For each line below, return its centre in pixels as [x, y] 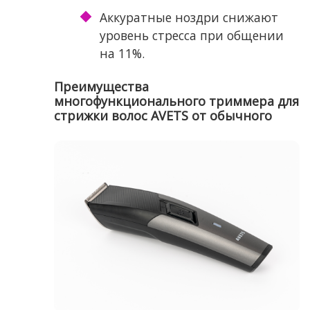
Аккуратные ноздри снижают [189, 18]
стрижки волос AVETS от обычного [163, 116]
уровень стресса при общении [191, 36]
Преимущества [101, 87]
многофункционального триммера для [176, 101]
